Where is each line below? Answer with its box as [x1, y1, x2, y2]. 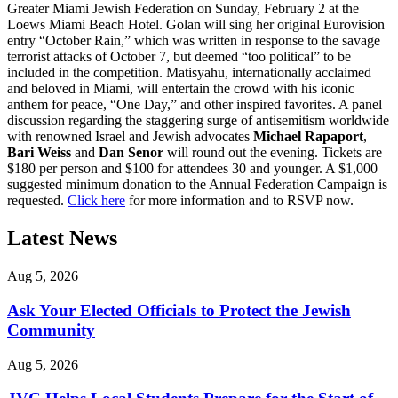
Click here [68, 193, 125, 209]
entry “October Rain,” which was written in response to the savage [7, 33, 380, 49]
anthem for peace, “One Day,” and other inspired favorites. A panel [7, 97, 382, 113]
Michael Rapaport [253, 129, 363, 145]
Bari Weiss [7, 145, 71, 161]
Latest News [7, 227, 117, 251]
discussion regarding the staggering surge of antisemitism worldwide [7, 113, 389, 129]
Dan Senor [99, 145, 163, 161]
